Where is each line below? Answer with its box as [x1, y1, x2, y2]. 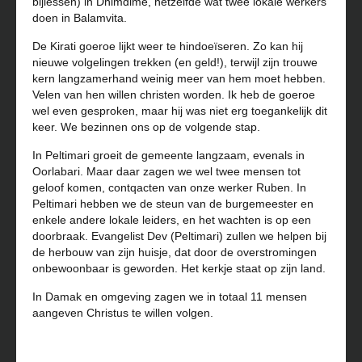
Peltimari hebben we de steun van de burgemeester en [32, 197, 314, 211]
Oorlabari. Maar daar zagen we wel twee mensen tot [32, 165, 301, 179]
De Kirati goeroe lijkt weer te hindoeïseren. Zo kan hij [32, 40, 303, 53]
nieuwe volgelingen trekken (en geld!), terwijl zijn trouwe [32, 56, 318, 69]
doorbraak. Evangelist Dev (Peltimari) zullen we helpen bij [32, 229, 326, 243]
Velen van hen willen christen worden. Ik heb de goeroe [32, 88, 315, 102]
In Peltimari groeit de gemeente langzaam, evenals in [32, 149, 305, 162]
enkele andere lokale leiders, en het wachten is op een [32, 213, 311, 227]
